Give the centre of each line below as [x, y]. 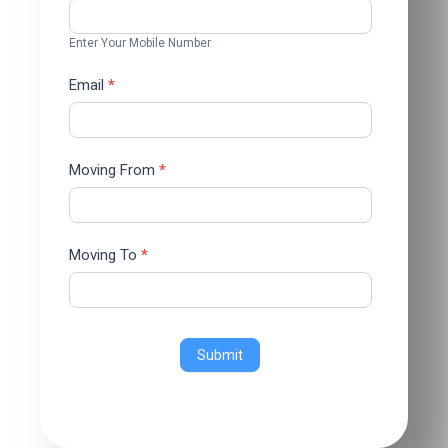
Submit [220, 355]
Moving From [114, 170]
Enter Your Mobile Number [140, 43]
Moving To [105, 255]
